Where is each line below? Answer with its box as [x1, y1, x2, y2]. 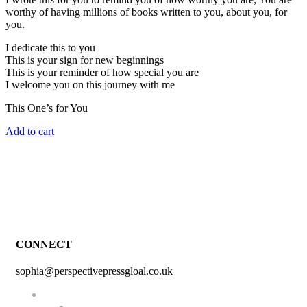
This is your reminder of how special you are [5, 66, 199, 78]
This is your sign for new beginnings [5, 53, 164, 66]
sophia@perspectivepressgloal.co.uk [16, 265, 173, 278]
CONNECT [16, 238, 72, 250]
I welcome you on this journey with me [5, 78, 175, 90]
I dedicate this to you [5, 41, 95, 53]
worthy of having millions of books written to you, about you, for [5, 5, 287, 18]
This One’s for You [5, 101, 88, 114]
